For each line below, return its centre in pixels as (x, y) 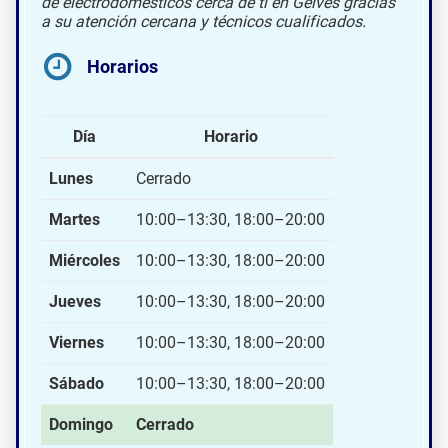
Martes (74, 219)
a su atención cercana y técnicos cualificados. (203, 21)
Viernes (76, 342)
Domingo (81, 424)
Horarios (122, 66)
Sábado (76, 383)
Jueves (75, 301)
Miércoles (84, 260)
